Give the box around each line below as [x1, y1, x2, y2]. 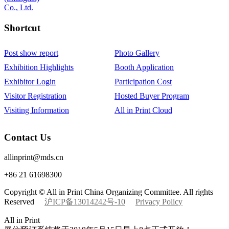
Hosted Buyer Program [114, 91, 189, 100]
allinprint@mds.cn [4, 153, 63, 162]
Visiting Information [4, 105, 69, 114]
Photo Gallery [114, 48, 159, 57]
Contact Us [4, 132, 51, 143]
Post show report [4, 48, 58, 57]
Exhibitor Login [4, 77, 56, 86]
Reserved [4, 197, 44, 207]
